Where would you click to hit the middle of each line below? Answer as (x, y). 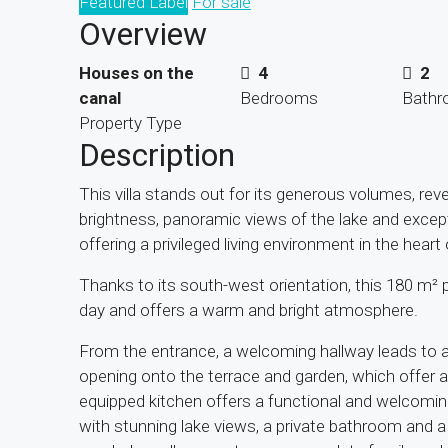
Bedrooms (279, 97)
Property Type (130, 122)
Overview (143, 33)
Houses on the (136, 72)
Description (157, 154)
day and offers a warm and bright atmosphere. (248, 309)
